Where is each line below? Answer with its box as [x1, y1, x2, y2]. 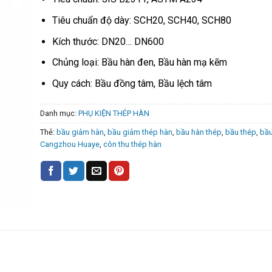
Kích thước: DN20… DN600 [52, 35, 165, 47]
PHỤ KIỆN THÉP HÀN [78, 108, 149, 118]
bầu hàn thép [175, 127, 222, 137]
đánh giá [39, 10, 75, 21]
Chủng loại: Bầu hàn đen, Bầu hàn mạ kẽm [52, 56, 228, 69]
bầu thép [225, 127, 256, 137]
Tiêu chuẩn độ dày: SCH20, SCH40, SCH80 [52, 15, 232, 27]
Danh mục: [39, 108, 78, 118]
